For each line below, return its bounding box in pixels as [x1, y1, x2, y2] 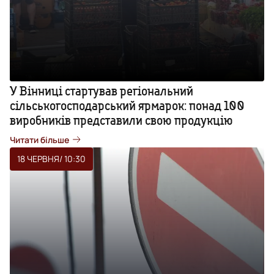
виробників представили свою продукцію [10, 112, 233, 128]
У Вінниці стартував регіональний [10, 83, 193, 98]
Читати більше [10, 133, 69, 146]
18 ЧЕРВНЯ [17, 152, 59, 165]
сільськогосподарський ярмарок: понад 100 [10, 97, 245, 113]
